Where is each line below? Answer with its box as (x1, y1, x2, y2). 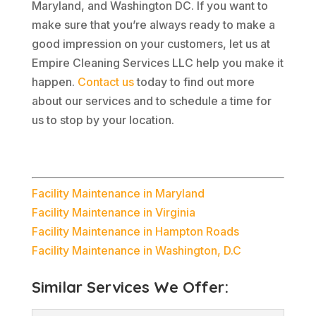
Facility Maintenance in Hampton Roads (31, 224, 239, 238)
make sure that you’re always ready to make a (31, 18, 275, 32)
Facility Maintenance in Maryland (31, 186, 205, 200)
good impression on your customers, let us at (31, 37, 270, 51)
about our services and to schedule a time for (31, 94, 272, 108)
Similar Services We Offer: (31, 277, 229, 297)
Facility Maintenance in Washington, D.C (31, 243, 241, 257)
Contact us (77, 75, 134, 89)
